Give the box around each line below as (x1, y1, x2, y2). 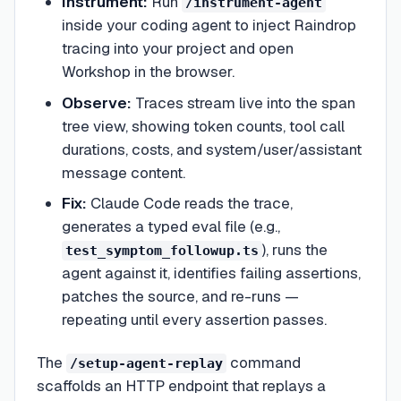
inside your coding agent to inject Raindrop (61, 15, 356, 36)
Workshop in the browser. (61, 62, 235, 82)
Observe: (61, 92, 132, 113)
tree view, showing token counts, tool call (61, 115, 345, 136)
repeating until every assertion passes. (61, 310, 327, 330)
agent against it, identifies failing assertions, (61, 263, 361, 284)
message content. (61, 162, 185, 183)
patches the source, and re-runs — (61, 286, 299, 307)
